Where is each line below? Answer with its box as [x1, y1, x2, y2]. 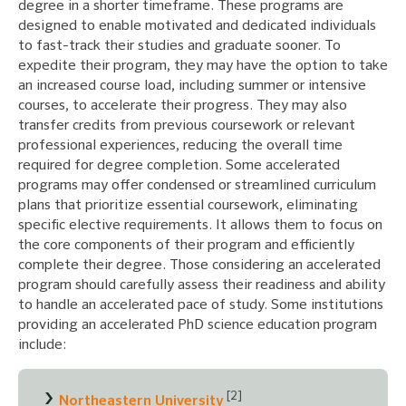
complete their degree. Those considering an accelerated [18, 257, 381, 273]
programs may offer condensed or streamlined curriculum [18, 178, 376, 193]
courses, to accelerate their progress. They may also [18, 98, 347, 113]
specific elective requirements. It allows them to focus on [18, 217, 382, 233]
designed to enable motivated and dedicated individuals [18, 18, 376, 34]
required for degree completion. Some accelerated [18, 158, 340, 173]
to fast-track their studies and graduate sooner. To [18, 38, 341, 53]
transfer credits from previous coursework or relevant [18, 118, 355, 133]
